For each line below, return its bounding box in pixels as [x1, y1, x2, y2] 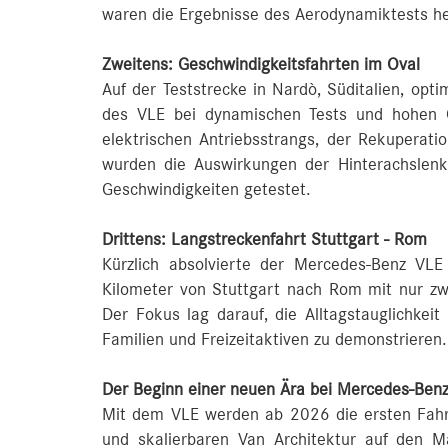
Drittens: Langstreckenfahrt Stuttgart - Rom [102, 230, 427, 249]
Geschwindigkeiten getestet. [102, 180, 311, 199]
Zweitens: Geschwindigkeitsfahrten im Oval [102, 55, 420, 74]
